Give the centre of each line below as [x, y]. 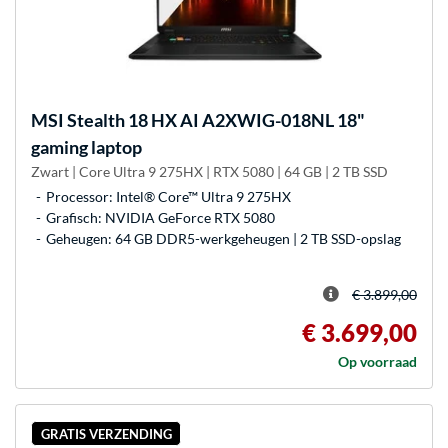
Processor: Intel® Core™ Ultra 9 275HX [168, 197]
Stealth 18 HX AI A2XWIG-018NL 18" [214, 120]
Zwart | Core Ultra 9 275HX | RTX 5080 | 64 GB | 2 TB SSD [209, 172]
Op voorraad [377, 362]
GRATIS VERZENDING [106, 433]
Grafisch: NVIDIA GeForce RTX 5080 [160, 218]
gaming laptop [86, 147]
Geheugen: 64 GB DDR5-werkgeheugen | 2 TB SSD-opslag [223, 239]
